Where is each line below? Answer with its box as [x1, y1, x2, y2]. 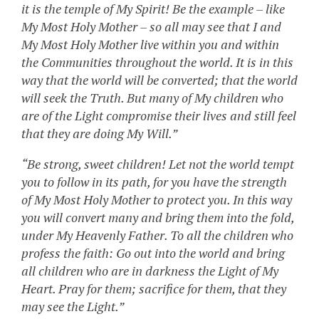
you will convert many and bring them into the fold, [21, 209, 294, 226]
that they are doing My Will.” [21, 125, 177, 142]
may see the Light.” [21, 298, 124, 315]
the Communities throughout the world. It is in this [21, 53, 293, 71]
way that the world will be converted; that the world [21, 71, 298, 89]
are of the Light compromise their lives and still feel [21, 107, 296, 125]
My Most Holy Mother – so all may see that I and [21, 18, 281, 36]
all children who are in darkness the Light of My [21, 262, 278, 280]
